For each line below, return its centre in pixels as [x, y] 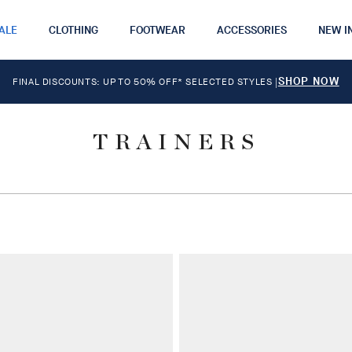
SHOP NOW [308, 81]
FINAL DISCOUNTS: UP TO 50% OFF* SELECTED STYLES [144, 82]
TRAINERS [176, 143]
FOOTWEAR [157, 30]
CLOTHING [73, 30]
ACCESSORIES [251, 30]
